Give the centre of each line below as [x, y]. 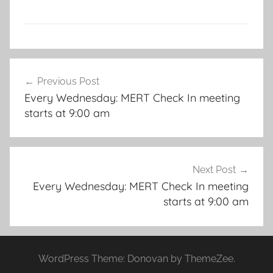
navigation [49, 90]
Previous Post [68, 81]
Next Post [214, 170]
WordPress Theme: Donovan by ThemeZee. [136, 258]
